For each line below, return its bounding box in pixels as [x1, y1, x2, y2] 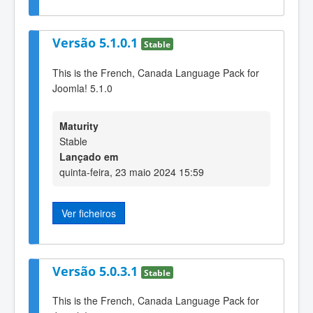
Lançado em [59, 150, 118, 164]
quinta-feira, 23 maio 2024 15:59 [59, 165, 204, 180]
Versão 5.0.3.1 [52, 262, 141, 279]
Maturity [59, 119, 99, 133]
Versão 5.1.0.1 [52, 34, 141, 52]
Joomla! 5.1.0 [52, 80, 112, 95]
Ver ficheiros [61, 206, 116, 221]
